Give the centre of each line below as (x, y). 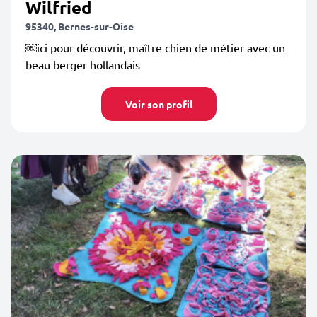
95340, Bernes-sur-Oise (80, 26)
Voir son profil (158, 104)
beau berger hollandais (83, 64)
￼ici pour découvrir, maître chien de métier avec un (155, 47)
